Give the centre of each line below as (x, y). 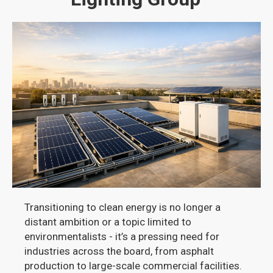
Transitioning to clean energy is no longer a (123, 207)
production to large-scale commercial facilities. (133, 266)
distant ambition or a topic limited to (108, 222)
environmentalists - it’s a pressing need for (122, 236)
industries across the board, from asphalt (119, 251)
